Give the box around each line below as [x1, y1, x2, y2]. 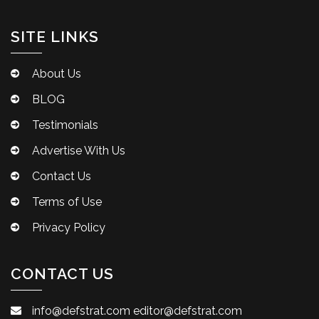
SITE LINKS [11, 27, 99, 46]
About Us [32, 66, 81, 80]
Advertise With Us [32, 143, 125, 157]
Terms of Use [32, 194, 102, 209]
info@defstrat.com [32, 303, 130, 318]
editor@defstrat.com [133, 303, 242, 318]
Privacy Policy [32, 220, 105, 234]
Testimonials [32, 117, 98, 132]
